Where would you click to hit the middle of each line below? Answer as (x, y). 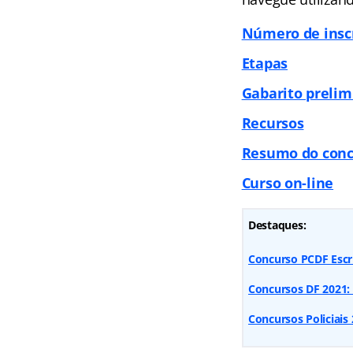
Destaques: (277, 225)
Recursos (273, 123)
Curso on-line (288, 183)
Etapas (264, 63)
